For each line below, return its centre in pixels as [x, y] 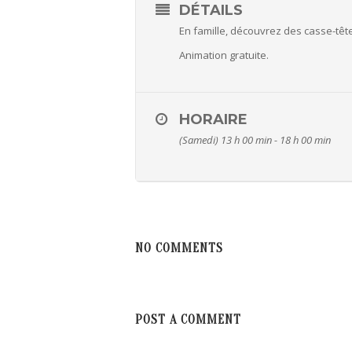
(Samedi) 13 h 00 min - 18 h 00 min [255, 140]
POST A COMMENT [188, 320]
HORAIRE [213, 120]
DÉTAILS [211, 11]
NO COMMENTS [179, 249]
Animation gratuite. [224, 55]
